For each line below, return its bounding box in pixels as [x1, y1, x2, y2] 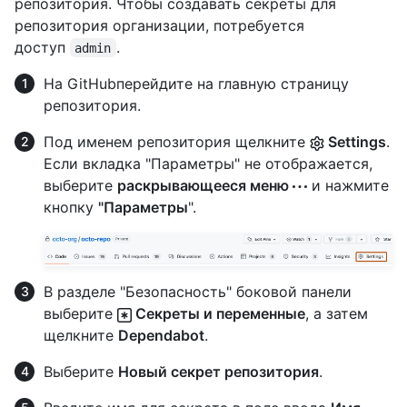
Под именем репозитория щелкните [44, 132, 310, 151]
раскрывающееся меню [117, 175, 293, 194]
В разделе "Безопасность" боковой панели [44, 283, 352, 302]
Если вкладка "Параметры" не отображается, [44, 154, 372, 173]
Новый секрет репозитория [118, 362, 319, 382]
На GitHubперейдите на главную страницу [44, 74, 349, 93]
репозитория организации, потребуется [15, 15, 304, 35]
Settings [324, 132, 386, 151]
